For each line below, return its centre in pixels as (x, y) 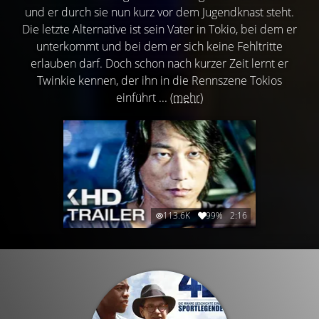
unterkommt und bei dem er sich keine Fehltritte (159, 46)
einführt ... (143, 97)
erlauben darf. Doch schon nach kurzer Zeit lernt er (159, 63)
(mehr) (187, 97)
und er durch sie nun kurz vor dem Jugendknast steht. (159, 12)
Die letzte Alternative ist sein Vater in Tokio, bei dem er (159, 29)
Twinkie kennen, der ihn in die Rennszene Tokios (159, 80)
